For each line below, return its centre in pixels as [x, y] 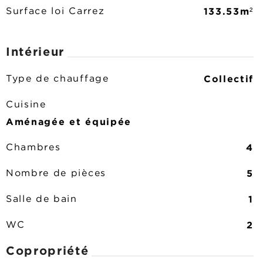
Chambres [33, 148]
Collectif [228, 79]
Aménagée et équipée [69, 122]
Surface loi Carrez [55, 11]
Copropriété [48, 250]
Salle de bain [42, 199]
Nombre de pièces [56, 173]
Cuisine [26, 105]
